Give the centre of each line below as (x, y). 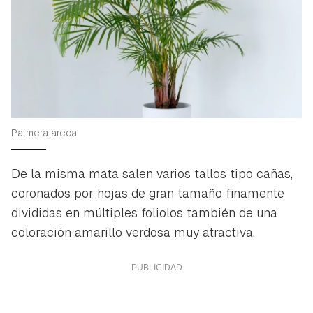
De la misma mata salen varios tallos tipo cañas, (152, 173)
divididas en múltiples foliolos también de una (144, 212)
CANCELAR (244, 39)
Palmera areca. (45, 132)
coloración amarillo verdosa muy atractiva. (133, 232)
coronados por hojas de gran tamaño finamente (148, 193)
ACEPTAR (93, 30)
